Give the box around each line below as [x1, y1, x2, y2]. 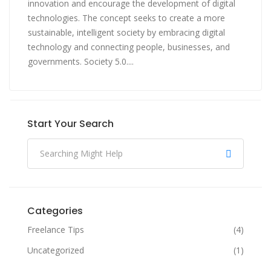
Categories [27, 203, 83, 218]
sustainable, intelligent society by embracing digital [28, 26, 225, 38]
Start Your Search [27, 116, 114, 131]
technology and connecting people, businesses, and [28, 41, 230, 53]
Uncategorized [27, 244, 84, 256]
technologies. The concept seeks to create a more [28, 11, 225, 24]
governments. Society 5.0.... [28, 55, 134, 67]
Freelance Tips [27, 223, 84, 235]
